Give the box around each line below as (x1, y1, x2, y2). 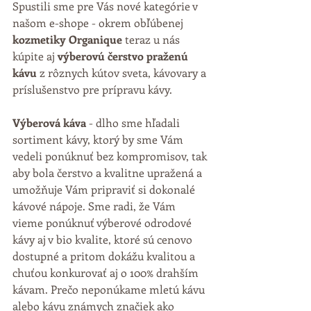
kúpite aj (12, 48, 58, 63)
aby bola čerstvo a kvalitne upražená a (12, 165, 205, 180)
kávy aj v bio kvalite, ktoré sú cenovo (12, 231, 195, 246)
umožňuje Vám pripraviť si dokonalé (12, 181, 198, 196)
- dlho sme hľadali (86, 115, 183, 130)
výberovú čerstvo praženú (58, 48, 191, 63)
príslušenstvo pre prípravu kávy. (12, 81, 172, 96)
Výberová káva (12, 115, 86, 130)
